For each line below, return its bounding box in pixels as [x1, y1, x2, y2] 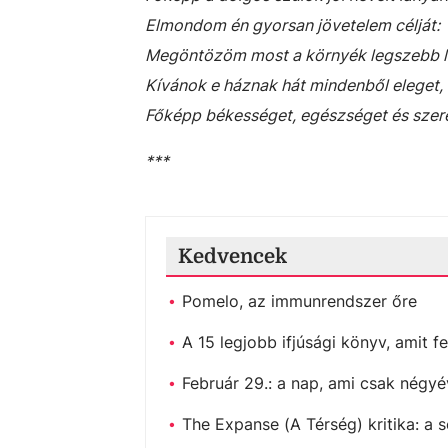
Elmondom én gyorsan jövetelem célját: [145, 15, 440, 35]
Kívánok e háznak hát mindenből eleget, [145, 75, 443, 95]
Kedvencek [178, 245, 287, 268]
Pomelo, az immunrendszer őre [182, 291, 417, 311]
